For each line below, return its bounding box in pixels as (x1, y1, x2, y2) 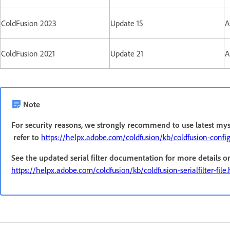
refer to (11, 131, 39, 142)
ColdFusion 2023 (1, 17, 56, 28)
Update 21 (110, 48, 143, 59)
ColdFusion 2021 (1, 48, 55, 59)
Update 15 (110, 17, 143, 28)
